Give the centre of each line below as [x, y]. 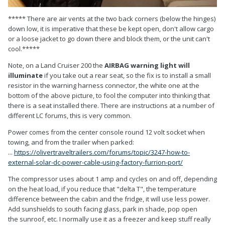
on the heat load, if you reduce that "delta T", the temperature [102, 189]
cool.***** [24, 48]
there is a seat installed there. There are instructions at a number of [111, 105]
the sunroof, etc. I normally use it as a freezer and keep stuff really [109, 219]
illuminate [25, 75]
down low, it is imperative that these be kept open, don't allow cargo [111, 28]
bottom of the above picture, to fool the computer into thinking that [109, 95]
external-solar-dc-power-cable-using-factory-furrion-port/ [95, 162]
